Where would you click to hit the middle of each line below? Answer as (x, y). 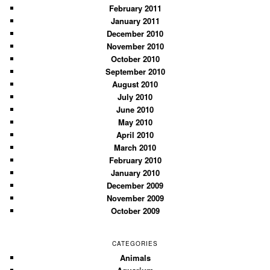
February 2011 (135, 8)
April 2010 (135, 134)
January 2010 (135, 172)
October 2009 (135, 210)
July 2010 (135, 96)
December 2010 (135, 33)
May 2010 (135, 122)
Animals (135, 257)
